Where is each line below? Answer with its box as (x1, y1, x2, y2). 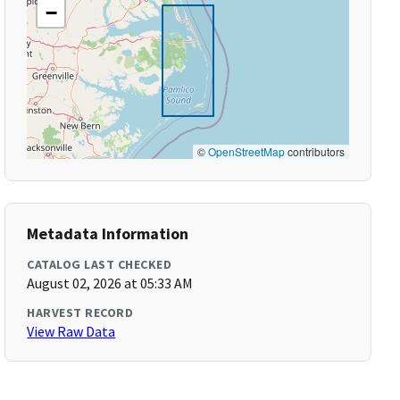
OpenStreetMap (207, 144, 285, 159)
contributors (284, 144, 345, 159)
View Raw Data (27, 322, 116, 340)
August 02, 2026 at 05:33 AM (27, 274, 194, 292)
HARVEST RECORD (27, 304, 134, 321)
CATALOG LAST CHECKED (27, 256, 172, 272)
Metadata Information (27, 223, 189, 244)
